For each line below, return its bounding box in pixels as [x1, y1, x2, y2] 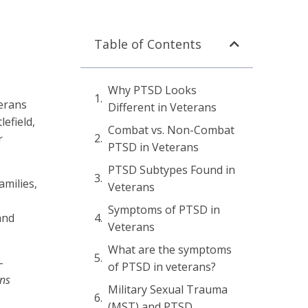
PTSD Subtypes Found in [108, 162, 235, 177]
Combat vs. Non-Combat [108, 122, 234, 137]
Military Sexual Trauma [108, 281, 228, 297]
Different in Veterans [108, 99, 217, 115]
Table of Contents [94, 35, 201, 52]
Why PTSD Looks [108, 82, 197, 98]
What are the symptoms [108, 241, 232, 257]
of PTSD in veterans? [108, 258, 216, 274]
